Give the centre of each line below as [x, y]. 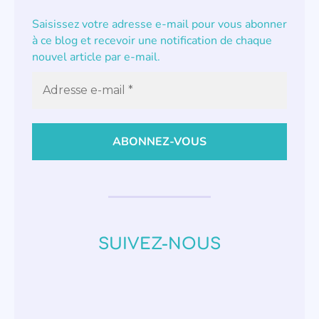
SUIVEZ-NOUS [159, 244]
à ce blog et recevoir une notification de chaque [152, 41]
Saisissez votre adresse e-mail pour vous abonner [159, 25]
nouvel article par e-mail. [96, 57]
